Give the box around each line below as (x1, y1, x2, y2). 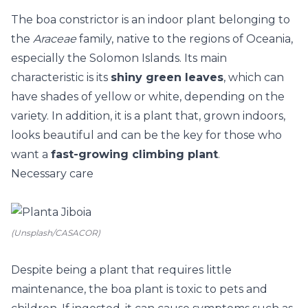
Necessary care (11, 167, 93, 180)
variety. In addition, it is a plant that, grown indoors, (11, 109, 285, 122)
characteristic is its (11, 71, 111, 84)
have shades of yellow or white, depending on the (11, 90, 285, 103)
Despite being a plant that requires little (11, 263, 232, 276)
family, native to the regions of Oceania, (76, 32, 293, 45)
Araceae (33, 32, 76, 45)
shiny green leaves (111, 71, 223, 84)
